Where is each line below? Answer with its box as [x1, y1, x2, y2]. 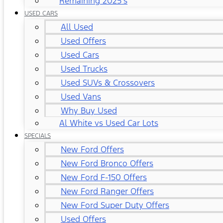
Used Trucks [61, 63, 108, 74]
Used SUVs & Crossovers [61, 77, 155, 88]
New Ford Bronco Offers [61, 158, 153, 169]
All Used [61, 21, 93, 32]
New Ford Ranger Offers [61, 186, 154, 197]
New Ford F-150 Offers [61, 172, 147, 183]
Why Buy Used [61, 105, 117, 116]
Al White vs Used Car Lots [59, 117, 158, 128]
